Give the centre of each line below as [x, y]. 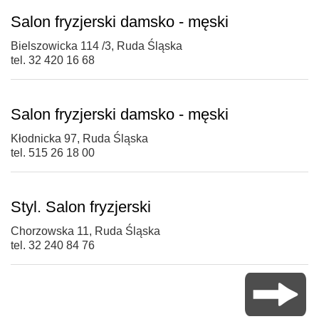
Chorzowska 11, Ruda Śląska [85, 231]
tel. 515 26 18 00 [53, 153]
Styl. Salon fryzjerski [81, 207]
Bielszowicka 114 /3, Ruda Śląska [96, 46]
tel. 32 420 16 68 [53, 61]
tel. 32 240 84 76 [53, 246]
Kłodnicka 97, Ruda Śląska [79, 139]
